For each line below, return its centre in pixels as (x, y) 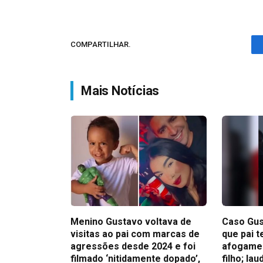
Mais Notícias (120, 90)
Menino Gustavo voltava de (131, 222)
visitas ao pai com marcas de (135, 234)
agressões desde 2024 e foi (133, 247)
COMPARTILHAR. (101, 45)
